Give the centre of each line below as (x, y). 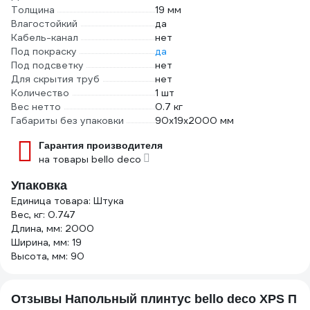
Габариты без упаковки (67, 120)
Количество (40, 93)
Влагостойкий (44, 24)
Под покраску (44, 51)
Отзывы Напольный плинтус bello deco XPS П (154, 299)
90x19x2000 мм (194, 120)
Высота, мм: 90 (48, 256)
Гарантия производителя (101, 145)
